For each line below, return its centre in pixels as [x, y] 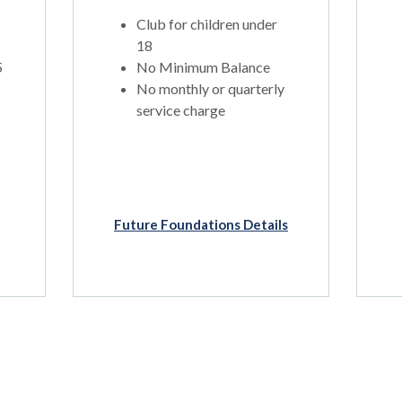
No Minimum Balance [203, 67]
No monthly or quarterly [210, 88]
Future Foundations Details [201, 224]
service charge [180, 110]
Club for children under [206, 24]
